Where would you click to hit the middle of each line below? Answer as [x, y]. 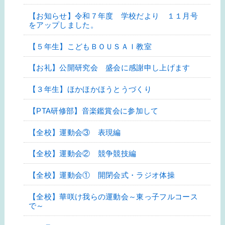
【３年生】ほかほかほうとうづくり [90, 89]
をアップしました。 [63, 25]
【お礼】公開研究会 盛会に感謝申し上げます [109, 68]
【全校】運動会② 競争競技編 [82, 154]
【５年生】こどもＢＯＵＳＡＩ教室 [90, 46]
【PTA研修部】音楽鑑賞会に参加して [93, 110]
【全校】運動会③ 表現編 [75, 132]
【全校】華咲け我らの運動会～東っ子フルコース [113, 196]
